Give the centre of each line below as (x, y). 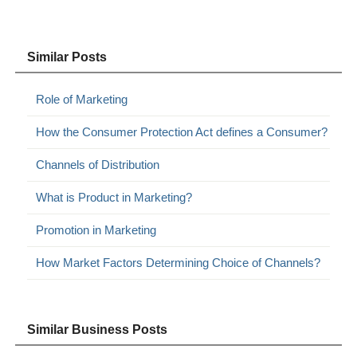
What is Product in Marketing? (114, 197)
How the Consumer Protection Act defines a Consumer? (182, 131)
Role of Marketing (82, 99)
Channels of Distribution (98, 164)
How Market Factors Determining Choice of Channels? (178, 262)
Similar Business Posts (98, 329)
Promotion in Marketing (96, 229)
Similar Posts (67, 57)
